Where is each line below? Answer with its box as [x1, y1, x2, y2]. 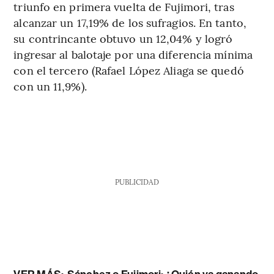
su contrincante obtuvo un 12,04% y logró [13, 31, 233, 46]
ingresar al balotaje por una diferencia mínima [13, 46, 253, 62]
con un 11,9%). [13, 78, 87, 94]
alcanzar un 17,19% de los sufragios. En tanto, [13, 15, 246, 31]
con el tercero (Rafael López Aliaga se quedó [13, 62, 244, 78]
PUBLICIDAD [114, 177, 159, 187]
